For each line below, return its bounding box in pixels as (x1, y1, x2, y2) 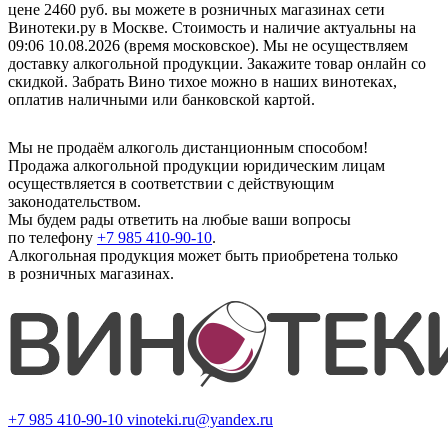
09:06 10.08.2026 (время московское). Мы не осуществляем (8, 37, 408, 55)
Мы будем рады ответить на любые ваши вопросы (8, 211, 351, 229)
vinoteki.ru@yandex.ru (127, 411, 273, 429)
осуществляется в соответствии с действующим (8, 175, 334, 193)
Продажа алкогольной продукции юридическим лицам (8, 157, 385, 175)
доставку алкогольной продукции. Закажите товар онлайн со (8, 55, 426, 73)
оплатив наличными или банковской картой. (8, 91, 315, 109)
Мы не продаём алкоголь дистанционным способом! (8, 139, 368, 157)
